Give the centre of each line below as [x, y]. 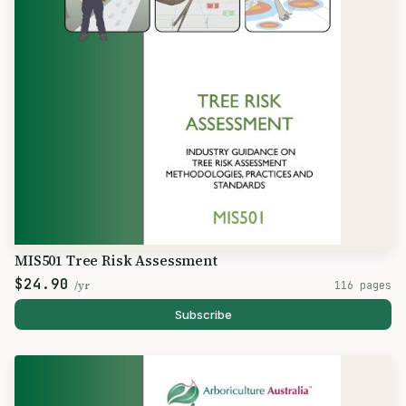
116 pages [363, 285]
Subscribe [203, 314]
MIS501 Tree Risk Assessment [116, 261]
